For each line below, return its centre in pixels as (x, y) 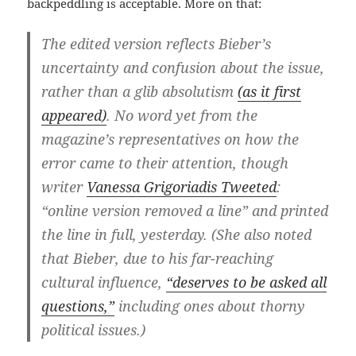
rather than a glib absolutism (140, 91)
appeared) (74, 115)
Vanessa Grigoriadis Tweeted (182, 186)
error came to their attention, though (165, 163)
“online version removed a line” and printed (185, 210)
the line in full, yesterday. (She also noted (177, 234)
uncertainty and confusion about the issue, (183, 67)
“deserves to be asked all (247, 282)
